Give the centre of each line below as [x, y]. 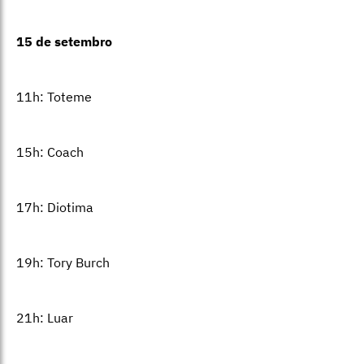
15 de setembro [64, 42]
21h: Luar [45, 318]
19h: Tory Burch [63, 263]
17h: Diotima [55, 208]
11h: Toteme [54, 97]
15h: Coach [50, 152]
